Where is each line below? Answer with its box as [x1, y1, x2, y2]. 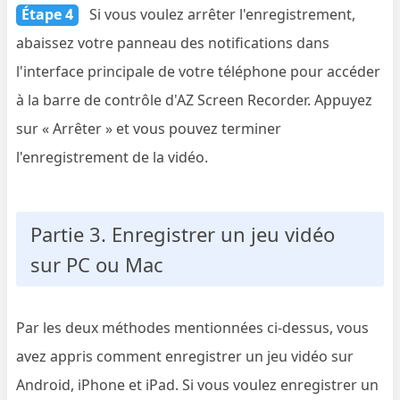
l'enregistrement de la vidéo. [16, 147, 209, 168]
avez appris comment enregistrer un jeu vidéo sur [16, 346, 354, 367]
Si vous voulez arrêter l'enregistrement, [86, 4, 356, 25]
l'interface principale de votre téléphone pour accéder [16, 62, 381, 82]
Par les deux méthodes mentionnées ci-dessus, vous [16, 318, 370, 338]
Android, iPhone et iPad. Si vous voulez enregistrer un [16, 375, 379, 396]
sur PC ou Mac [30, 251, 164, 279]
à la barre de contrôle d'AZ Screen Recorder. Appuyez [16, 90, 373, 111]
